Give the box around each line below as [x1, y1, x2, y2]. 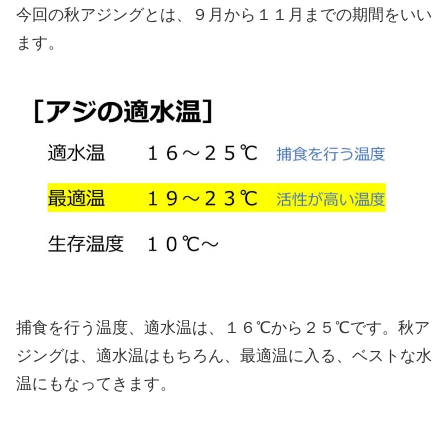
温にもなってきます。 [16, 374, 176, 392]
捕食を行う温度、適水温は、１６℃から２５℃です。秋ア [16, 318, 430, 336]
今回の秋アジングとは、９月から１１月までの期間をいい [16, 5, 432, 23]
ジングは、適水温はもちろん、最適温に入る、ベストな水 [16, 346, 432, 364]
